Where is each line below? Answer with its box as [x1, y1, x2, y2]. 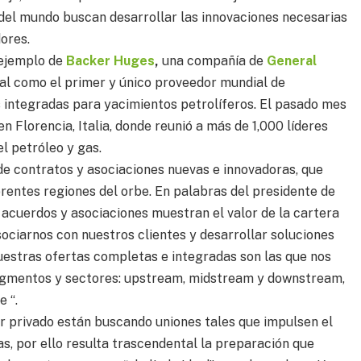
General [267, 52, 317, 68]
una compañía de [159, 52, 268, 68]
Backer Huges [66, 52, 156, 68]
